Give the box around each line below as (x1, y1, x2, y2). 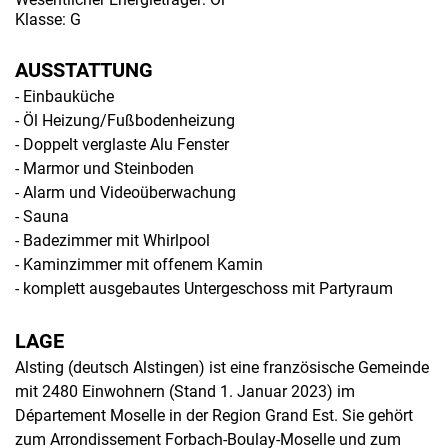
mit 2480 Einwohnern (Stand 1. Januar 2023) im (15, 382, 355, 401)
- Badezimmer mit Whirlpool (15, 231, 210, 250)
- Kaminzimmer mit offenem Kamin (15, 255, 263, 274)
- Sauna (15, 207, 69, 226)
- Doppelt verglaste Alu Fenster (15, 135, 229, 154)
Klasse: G (15, 10, 81, 29)
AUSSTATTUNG (15, 58, 153, 82)
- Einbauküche (15, 87, 114, 106)
